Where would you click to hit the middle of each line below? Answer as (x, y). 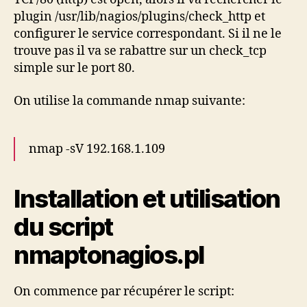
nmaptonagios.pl (109, 255)
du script (63, 226)
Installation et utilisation (147, 198)
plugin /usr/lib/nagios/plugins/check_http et (139, 17)
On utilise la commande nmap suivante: (130, 101)
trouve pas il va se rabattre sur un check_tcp (140, 51)
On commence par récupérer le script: (124, 291)
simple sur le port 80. (74, 68)
